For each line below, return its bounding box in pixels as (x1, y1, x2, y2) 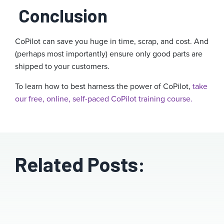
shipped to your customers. (15, 60, 109, 72)
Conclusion (18, 4, 107, 26)
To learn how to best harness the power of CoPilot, (15, 80, 192, 92)
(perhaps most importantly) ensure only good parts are (15, 48, 202, 60)
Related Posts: (15, 152, 145, 176)
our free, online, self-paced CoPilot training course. (15, 93, 192, 105)
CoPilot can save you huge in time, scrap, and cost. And (15, 35, 208, 47)
